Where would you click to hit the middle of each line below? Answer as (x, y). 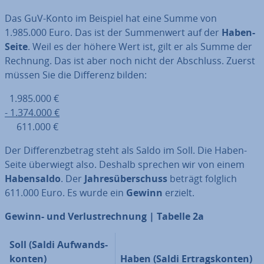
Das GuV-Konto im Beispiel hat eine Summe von (111, 18)
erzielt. (179, 193)
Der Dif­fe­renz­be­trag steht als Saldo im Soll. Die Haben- (126, 150)
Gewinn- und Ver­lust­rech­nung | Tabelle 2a (104, 216)
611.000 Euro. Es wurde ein (65, 193)
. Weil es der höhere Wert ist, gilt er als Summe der (140, 47)
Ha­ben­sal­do (33, 179)
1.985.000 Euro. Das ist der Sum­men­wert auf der (113, 32)
